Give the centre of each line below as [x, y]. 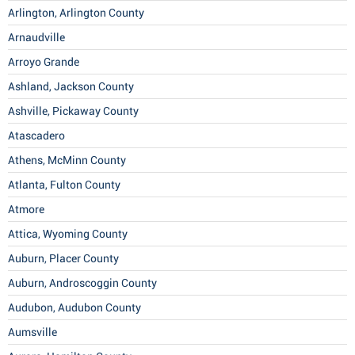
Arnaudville [36, 38]
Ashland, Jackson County [71, 87]
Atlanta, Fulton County [64, 185]
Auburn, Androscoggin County [82, 283]
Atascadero [36, 136]
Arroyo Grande [44, 62]
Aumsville [32, 332]
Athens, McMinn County [67, 160]
